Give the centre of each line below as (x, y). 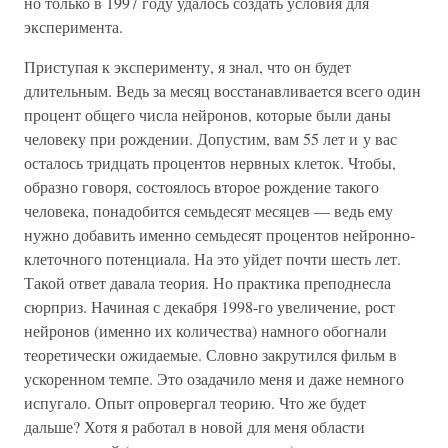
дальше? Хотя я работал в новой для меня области (194, 426)
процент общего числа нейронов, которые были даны (207, 114)
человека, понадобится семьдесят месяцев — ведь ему (208, 210)
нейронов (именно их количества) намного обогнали (205, 330)
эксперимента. (73, 26)
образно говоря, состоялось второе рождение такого (201, 186)
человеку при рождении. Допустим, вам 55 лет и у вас (210, 138)
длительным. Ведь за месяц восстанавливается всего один (222, 90)
